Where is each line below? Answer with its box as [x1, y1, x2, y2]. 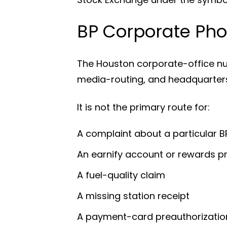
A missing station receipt [77, 189, 190, 202]
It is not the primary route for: [77, 100, 210, 113]
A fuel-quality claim [77, 168, 165, 181]
